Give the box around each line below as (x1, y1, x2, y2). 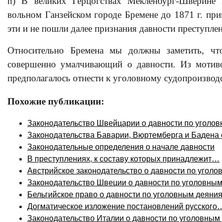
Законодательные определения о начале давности (27, 143, 215, 152)
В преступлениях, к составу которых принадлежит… (27, 155, 220, 164)
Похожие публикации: (7, 96, 104, 107)
